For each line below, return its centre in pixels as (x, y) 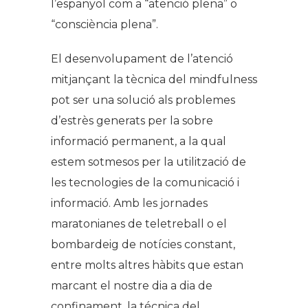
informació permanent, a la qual (139, 142)
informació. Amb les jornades (129, 203)
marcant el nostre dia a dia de (132, 286)
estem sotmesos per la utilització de (148, 162)
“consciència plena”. (104, 25)
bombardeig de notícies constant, (143, 245)
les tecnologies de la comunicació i (145, 183)
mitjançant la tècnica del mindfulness (154, 80)
